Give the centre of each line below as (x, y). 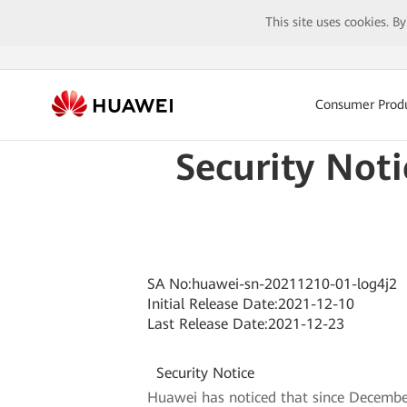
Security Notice (203, 372)
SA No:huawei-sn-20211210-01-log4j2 (273, 283)
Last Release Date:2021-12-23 (246, 323)
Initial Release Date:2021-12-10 (251, 303)
